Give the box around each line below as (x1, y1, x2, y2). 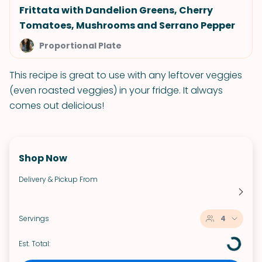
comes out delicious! (9, 99, 104, 112)
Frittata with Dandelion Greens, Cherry (19, 4, 213, 17)
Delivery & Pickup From (19, 174, 98, 184)
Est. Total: (19, 239, 50, 249)
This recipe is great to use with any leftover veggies (9, 68, 242, 82)
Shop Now (19, 151, 67, 165)
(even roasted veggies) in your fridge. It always (9, 84, 223, 97)
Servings (19, 213, 49, 223)
